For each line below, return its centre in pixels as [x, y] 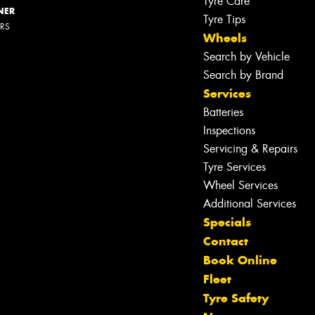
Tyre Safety [236, 298]
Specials [227, 222]
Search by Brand [243, 75]
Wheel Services [240, 185]
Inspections [229, 130]
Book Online [240, 260]
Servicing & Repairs [250, 148]
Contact [226, 241]
